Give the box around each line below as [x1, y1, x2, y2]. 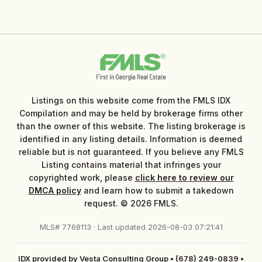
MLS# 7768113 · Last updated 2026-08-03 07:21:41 [39, 222, 223, 232]
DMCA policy [28, 185, 81, 195]
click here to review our [135, 172, 234, 182]
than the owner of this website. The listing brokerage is [16, 120, 246, 131]
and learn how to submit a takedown [81, 185, 234, 195]
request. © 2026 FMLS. [84, 198, 178, 208]
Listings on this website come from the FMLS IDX [32, 95, 230, 105]
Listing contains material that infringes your [41, 159, 221, 170]
